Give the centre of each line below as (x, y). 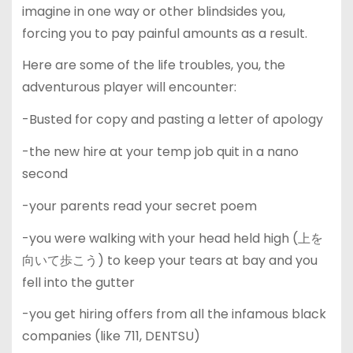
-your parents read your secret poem (139, 206)
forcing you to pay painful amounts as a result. (164, 33)
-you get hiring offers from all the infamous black (174, 314)
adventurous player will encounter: (129, 87)
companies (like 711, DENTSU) (111, 336)
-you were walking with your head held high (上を (172, 238)
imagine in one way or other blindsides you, (153, 11)
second (45, 173)
